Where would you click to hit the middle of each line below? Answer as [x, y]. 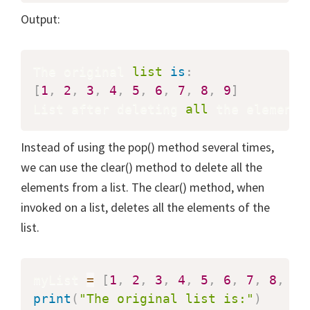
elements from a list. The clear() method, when [143, 187]
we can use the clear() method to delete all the [142, 167]
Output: [40, 19]
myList [60, 280]
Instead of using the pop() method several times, [147, 147]
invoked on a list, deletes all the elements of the [145, 207]
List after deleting [109, 109]
